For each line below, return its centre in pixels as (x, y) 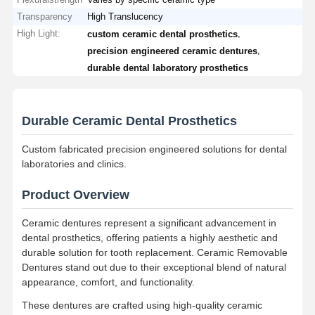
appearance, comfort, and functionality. (108, 282)
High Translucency (126, 16)
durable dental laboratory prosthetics (168, 67)
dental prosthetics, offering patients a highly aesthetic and (149, 237)
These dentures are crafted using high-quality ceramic (142, 305)
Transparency (45, 16)
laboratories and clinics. (74, 163)
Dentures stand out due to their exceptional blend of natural (154, 267)
